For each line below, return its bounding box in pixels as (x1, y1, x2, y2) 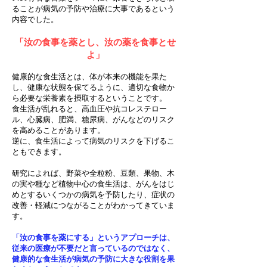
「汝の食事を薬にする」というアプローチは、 (12, 233, 175, 242)
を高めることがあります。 (12, 126, 105, 135)
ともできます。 (12, 147, 66, 156)
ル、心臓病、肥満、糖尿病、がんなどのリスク (12, 115, 175, 124)
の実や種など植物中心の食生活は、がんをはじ (12, 179, 175, 188)
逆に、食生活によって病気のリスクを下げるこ (12, 136, 175, 145)
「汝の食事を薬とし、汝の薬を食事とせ (15, 37, 176, 47)
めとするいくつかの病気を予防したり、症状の (12, 190, 175, 199)
